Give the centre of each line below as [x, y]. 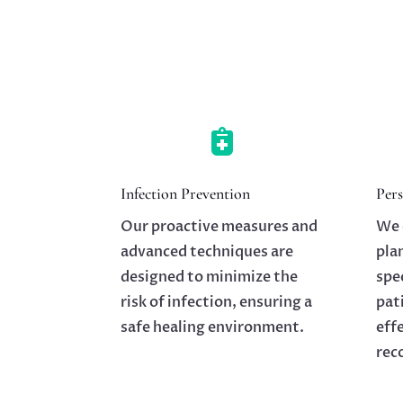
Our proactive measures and [219, 227]
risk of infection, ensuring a [217, 303]
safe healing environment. [213, 328]
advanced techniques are [207, 252]
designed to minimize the [210, 278]
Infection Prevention [186, 194]
